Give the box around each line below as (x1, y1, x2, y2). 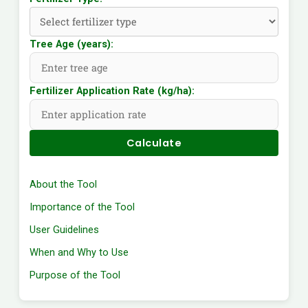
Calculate (126, 136, 182, 151)
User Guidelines (29, 223, 99, 236)
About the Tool (29, 178, 97, 191)
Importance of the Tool (29, 201, 135, 214)
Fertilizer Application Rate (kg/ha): (29, 85, 195, 98)
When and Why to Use (29, 246, 129, 259)
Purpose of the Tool (29, 269, 120, 282)
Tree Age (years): (29, 38, 113, 51)
